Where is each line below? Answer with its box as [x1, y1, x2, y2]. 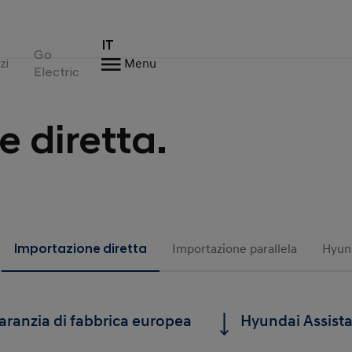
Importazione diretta [14, 241, 148, 257]
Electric [34, 64, 80, 80]
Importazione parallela [172, 241, 298, 257]
